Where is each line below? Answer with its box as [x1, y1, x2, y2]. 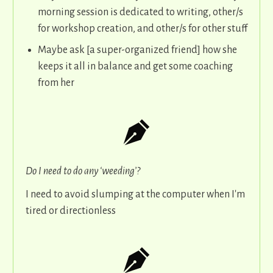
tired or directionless [26, 205, 116, 217]
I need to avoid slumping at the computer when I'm [26, 189, 245, 200]
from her [38, 77, 74, 89]
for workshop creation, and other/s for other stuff [38, 23, 247, 35]
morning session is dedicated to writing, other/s [38, 7, 243, 18]
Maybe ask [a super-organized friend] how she [38, 44, 237, 56]
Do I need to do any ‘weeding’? [26, 166, 142, 177]
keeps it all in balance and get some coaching [38, 61, 233, 73]
